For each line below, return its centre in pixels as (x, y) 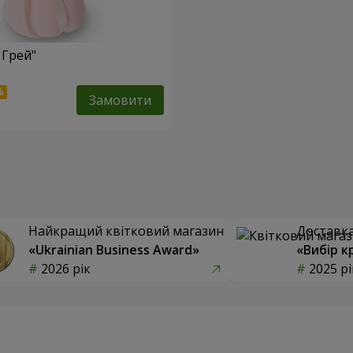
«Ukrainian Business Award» (114, 249)
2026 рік (66, 268)
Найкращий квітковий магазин (126, 230)
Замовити (120, 100)
